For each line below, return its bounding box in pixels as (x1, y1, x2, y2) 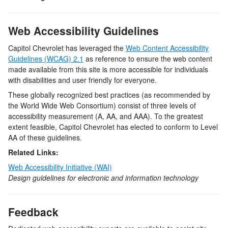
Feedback (8, 204, 59, 219)
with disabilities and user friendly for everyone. (8, 74, 157, 85)
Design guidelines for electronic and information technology (8, 172, 198, 183)
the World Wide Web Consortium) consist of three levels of (8, 100, 196, 110)
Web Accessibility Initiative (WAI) (8, 161, 112, 172)
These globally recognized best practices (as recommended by (8, 89, 210, 100)
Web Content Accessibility (126, 42, 209, 53)
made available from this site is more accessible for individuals (8, 64, 208, 74)
